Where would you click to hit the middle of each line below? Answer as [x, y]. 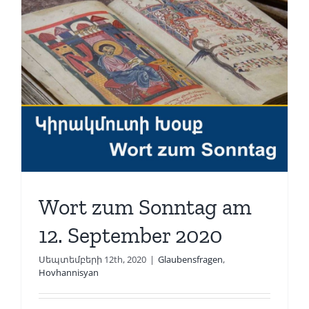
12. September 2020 [130, 235]
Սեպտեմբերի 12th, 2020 [92, 259]
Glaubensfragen [190, 259]
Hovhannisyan [68, 272]
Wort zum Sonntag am [145, 207]
